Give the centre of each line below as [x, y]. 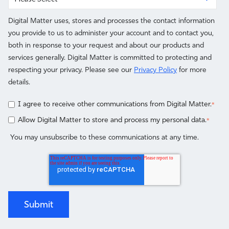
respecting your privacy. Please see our [71, 70]
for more [192, 70]
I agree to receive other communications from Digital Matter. [114, 104]
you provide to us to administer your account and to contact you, [111, 33]
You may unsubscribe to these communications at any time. [104, 137]
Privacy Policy [155, 70]
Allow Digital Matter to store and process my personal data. [112, 120]
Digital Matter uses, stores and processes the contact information [111, 21]
